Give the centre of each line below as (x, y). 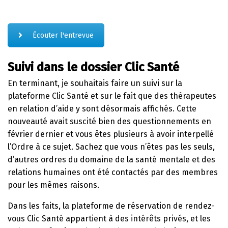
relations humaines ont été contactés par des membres (113, 172)
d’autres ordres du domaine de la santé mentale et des (111, 159)
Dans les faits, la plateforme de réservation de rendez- (111, 206)
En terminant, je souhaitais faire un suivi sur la (95, 83)
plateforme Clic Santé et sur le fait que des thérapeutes (112, 96)
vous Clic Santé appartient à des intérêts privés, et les (109, 218)
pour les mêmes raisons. (53, 185)
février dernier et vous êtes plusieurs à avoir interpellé (111, 134)
